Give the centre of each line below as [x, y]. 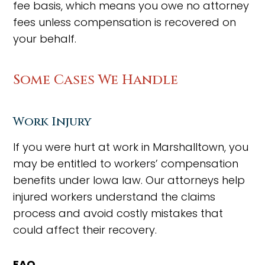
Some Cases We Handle [96, 80]
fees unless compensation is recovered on [125, 22]
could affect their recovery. [85, 230]
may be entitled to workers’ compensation [126, 164]
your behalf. [45, 39]
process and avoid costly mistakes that [118, 213]
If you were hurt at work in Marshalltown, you [131, 147]
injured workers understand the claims [114, 197]
